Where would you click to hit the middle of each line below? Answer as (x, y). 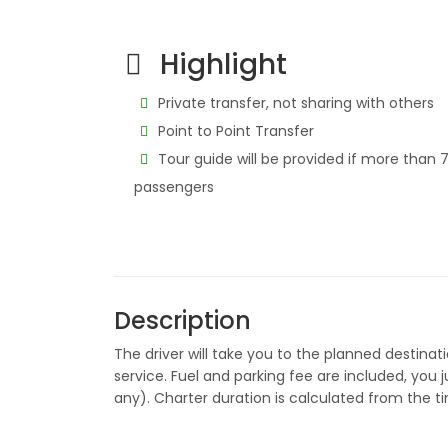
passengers (174, 187)
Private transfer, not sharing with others (293, 103)
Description (182, 320)
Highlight (220, 64)
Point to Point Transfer (233, 131)
